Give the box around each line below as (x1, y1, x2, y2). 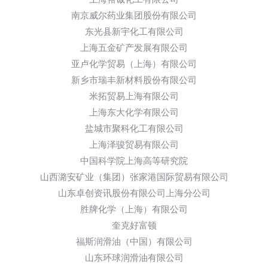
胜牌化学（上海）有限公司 (80, 203, 188, 215)
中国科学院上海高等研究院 (80, 155, 188, 167)
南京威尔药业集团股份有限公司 (71, 10, 197, 22)
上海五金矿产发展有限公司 (80, 42, 188, 54)
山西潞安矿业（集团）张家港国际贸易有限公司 (39, 171, 229, 183)
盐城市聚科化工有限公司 (84, 123, 184, 135)
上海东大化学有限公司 (89, 106, 179, 118)
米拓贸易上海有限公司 (89, 90, 179, 102)
